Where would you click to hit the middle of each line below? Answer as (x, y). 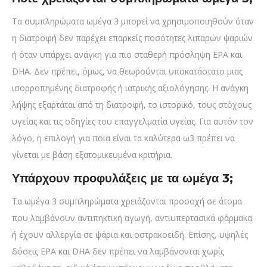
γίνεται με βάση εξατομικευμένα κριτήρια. (92, 155)
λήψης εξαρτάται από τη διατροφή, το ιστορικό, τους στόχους (132, 105)
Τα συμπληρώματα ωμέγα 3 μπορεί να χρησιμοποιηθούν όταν (133, 21)
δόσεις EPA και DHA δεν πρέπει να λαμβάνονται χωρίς (118, 252)
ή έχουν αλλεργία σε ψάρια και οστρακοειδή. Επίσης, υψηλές (130, 235)
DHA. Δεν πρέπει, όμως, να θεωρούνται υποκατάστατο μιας (127, 72)
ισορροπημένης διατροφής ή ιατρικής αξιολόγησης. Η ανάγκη (130, 88)
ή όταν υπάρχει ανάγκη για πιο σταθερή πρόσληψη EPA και (127, 55)
